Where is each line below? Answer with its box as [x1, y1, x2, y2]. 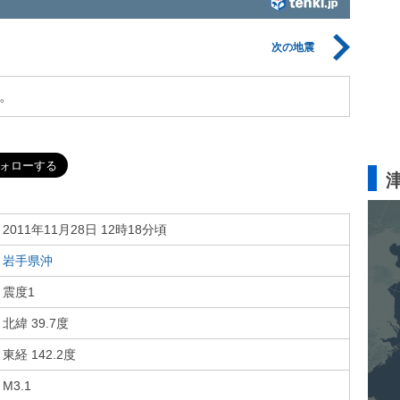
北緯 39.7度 [3, 316, 69, 330]
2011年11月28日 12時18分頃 [3, 222, 167, 237]
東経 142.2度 [3, 347, 76, 362]
